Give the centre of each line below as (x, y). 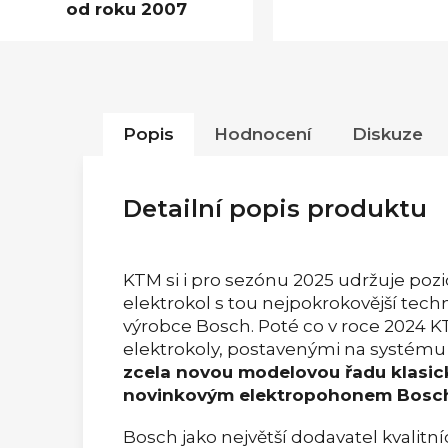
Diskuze (387, 133)
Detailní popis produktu (275, 208)
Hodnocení (263, 133)
